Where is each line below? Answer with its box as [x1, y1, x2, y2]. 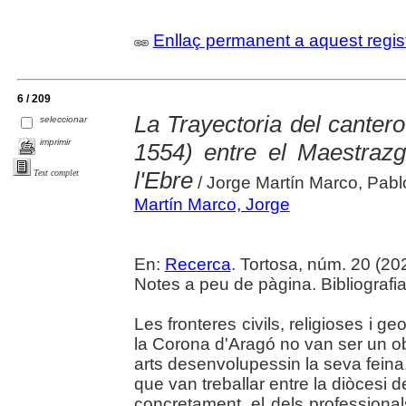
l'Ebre [133, 166, 193, 194]
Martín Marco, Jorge [133, 194, 290, 214]
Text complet [34, 168, 79, 179]
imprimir [40, 137, 72, 148]
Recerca [164, 254, 231, 274]
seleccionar [40, 114, 88, 125]
